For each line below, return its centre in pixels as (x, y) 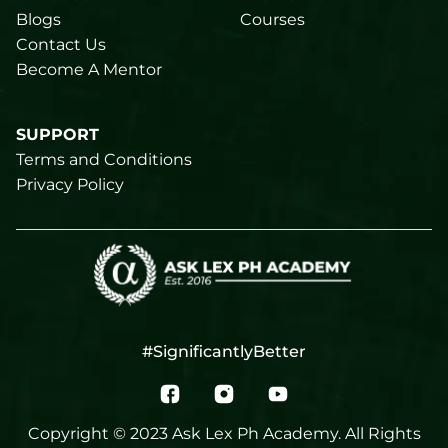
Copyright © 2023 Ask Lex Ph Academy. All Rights (224, 434)
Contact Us (61, 45)
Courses (272, 20)
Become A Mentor (89, 70)
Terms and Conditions (104, 160)
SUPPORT (57, 135)
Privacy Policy (70, 185)
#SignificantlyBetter (224, 352)
